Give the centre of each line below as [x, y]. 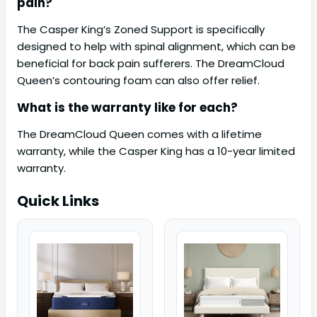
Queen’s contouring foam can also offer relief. [138, 81]
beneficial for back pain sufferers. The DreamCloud [151, 64]
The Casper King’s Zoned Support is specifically [141, 30]
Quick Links [58, 201]
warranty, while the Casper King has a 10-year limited [156, 151]
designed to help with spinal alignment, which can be [156, 47]
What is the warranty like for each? [127, 108]
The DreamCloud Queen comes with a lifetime [139, 134]
